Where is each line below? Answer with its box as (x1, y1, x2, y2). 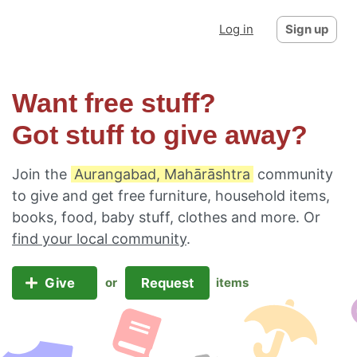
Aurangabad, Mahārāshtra (74, 166, 250, 182)
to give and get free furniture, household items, (12, 187, 330, 204)
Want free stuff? (12, 88, 216, 118)
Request (137, 275, 197, 291)
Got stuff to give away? (12, 120, 308, 150)
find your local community (12, 230, 186, 247)
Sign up (285, 22, 328, 37)
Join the (12, 166, 71, 182)
